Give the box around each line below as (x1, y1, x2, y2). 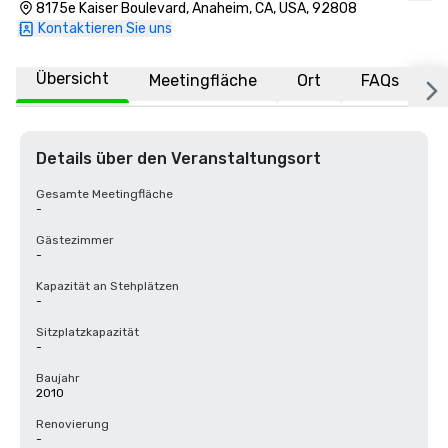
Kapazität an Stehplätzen (36, 279, 179, 293)
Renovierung (36, 417, 109, 431)
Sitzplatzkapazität (36, 325, 139, 339)
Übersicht (36, 69, 109, 88)
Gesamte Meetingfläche (36, 187, 173, 201)
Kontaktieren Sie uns (38, 20, 172, 37)
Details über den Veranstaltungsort (36, 149, 321, 168)
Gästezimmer (36, 233, 114, 247)
